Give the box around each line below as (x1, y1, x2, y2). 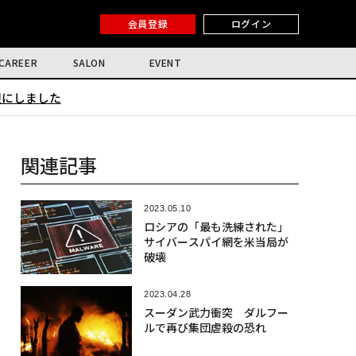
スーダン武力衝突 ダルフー (143, 304, 288, 321)
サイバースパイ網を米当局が (143, 234, 288, 250)
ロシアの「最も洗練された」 (143, 219, 288, 234)
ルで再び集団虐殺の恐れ (143, 319, 266, 336)
